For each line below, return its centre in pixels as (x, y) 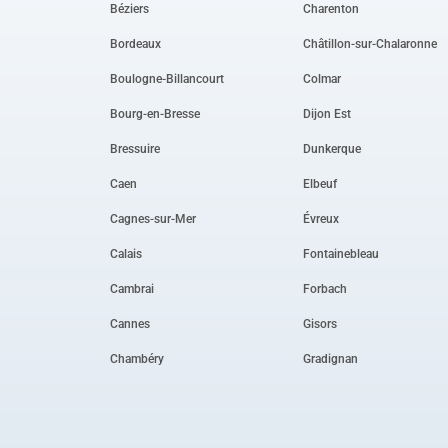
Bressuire (135, 148)
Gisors (320, 323)
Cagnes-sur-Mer (153, 218)
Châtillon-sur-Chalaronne (370, 43)
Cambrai (132, 288)
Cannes (130, 323)
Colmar (322, 78)
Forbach (325, 288)
